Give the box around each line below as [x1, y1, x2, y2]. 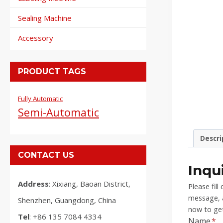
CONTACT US [18, 150, 74, 160]
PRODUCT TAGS [18, 66, 86, 76]
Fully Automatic [18, 94, 63, 103]
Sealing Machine [18, 12, 72, 23]
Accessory [18, 32, 53, 43]
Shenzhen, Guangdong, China [18, 195, 116, 206]
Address [18, 179, 49, 189]
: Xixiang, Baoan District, [49, 179, 130, 189]
